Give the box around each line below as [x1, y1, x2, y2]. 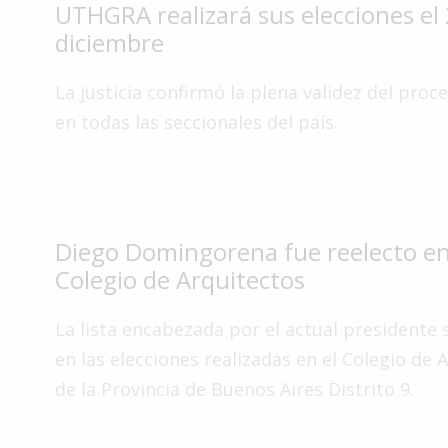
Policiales [32, 254, 92, 273]
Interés [32, 18, 77, 37]
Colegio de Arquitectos [55, 263, 305, 296]
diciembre [55, 26, 164, 59]
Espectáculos [32, 216, 117, 235]
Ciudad [32, 98, 76, 117]
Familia [32, 372, 78, 391]
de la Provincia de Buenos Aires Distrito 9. [55, 377, 414, 401]
